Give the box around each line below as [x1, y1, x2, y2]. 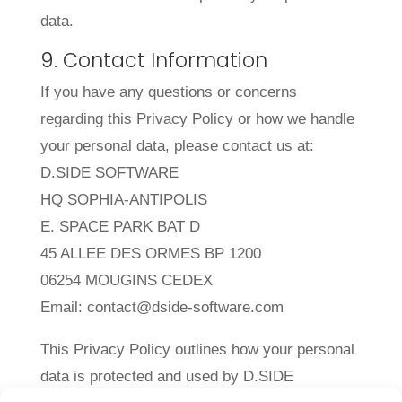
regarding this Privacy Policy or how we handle [39, 110, 354, 128]
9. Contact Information [39, 46, 267, 75]
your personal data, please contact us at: [39, 137, 314, 155]
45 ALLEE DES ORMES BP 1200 [39, 245, 261, 263]
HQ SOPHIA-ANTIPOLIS [39, 191, 207, 209]
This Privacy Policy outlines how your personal [39, 341, 354, 359]
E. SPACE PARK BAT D [39, 218, 200, 236]
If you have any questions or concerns [39, 83, 297, 101]
